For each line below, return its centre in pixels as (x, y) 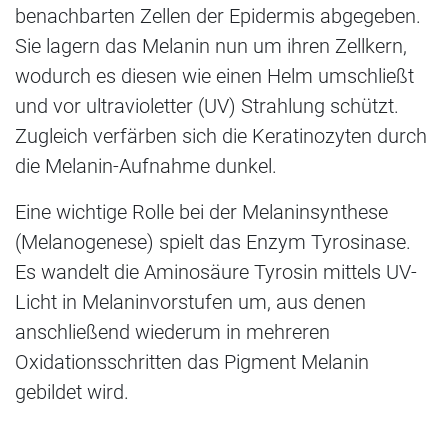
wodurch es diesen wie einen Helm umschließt (214, 75)
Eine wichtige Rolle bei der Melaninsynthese (201, 211)
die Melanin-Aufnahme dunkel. (146, 165)
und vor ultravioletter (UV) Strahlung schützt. (207, 105)
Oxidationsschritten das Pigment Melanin (192, 361)
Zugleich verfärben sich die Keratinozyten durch (221, 135)
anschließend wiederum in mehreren (172, 331)
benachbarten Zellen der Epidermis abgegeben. (218, 15)
